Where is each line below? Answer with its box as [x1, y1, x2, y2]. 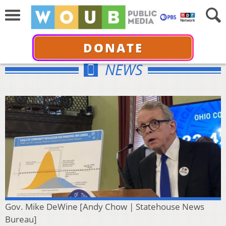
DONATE [83, 39, 143, 56]
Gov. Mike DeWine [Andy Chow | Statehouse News [5, 200, 204, 212]
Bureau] [5, 213, 37, 225]
